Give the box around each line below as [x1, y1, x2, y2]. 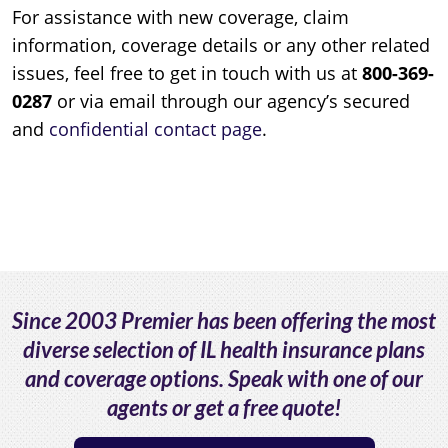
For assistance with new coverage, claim [12, 4, 349, 29]
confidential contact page [49, 116, 262, 141]
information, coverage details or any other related [12, 32, 430, 57]
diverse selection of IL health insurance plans [23, 335, 425, 363]
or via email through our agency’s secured [52, 88, 410, 113]
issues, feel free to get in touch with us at [12, 60, 362, 85]
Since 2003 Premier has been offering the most [12, 306, 436, 334]
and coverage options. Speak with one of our [25, 364, 423, 392]
